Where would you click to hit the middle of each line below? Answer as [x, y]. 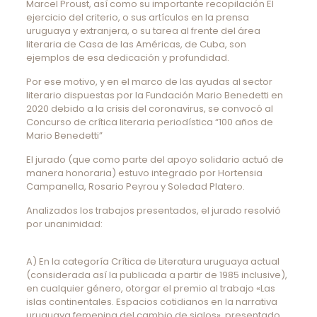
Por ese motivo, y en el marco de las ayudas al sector [149, 81]
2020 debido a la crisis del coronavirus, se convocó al [149, 108]
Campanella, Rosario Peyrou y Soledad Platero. [135, 186]
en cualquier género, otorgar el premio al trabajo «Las [150, 288]
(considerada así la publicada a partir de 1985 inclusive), [156, 275]
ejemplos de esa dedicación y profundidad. [127, 57]
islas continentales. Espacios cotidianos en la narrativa [151, 301]
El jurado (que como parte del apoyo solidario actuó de [155, 159]
